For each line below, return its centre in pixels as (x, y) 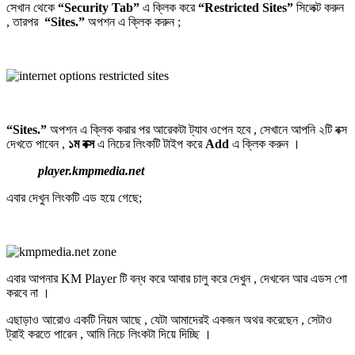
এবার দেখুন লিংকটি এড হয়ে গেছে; (74, 197)
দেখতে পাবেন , (37, 143)
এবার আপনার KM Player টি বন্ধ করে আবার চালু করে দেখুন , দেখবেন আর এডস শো (177, 278)
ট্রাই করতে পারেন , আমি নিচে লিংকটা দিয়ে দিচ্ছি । (109, 334)
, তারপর (25, 21)
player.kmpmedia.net (91, 170)
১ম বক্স (81, 143)
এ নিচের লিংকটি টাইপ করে (150, 143)
